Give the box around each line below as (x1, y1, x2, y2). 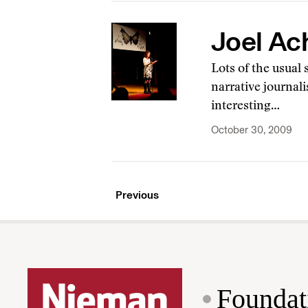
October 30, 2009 (210, 124, 292, 136)
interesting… (210, 100, 280, 113)
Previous (115, 188, 159, 201)
